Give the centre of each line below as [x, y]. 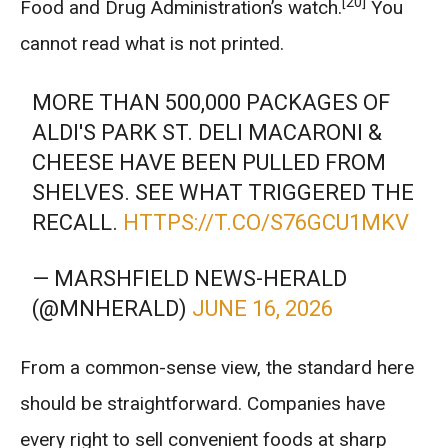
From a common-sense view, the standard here [217, 367]
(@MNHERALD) [112, 308]
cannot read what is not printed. [152, 43]
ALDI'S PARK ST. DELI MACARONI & [207, 132]
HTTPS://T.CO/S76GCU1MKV [266, 222]
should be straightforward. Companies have [202, 403]
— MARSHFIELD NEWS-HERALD [190, 278]
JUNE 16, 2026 [263, 308]
